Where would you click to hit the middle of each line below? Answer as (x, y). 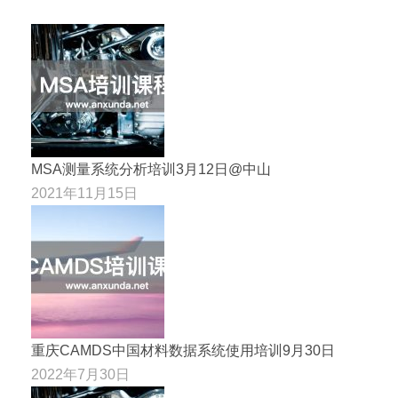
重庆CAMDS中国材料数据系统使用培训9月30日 (183, 350)
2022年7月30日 (80, 374)
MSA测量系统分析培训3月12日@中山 (151, 169)
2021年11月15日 (84, 193)
